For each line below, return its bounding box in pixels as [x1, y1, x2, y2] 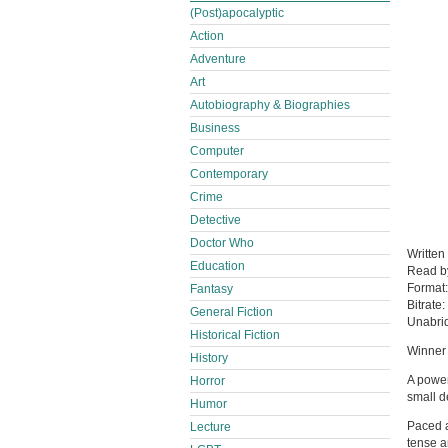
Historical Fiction [190, 328, 280, 342]
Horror [190, 374, 225, 388]
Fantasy [190, 282, 233, 296]
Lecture [190, 420, 231, 434]
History [190, 351, 228, 365]
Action [190, 29, 224, 43]
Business [190, 121, 240, 135]
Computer [190, 144, 244, 158]
